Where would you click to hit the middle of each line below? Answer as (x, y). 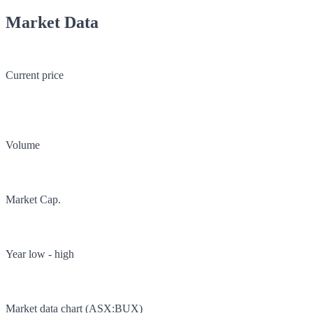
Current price (35, 75)
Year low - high (40, 254)
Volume (23, 145)
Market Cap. (33, 200)
